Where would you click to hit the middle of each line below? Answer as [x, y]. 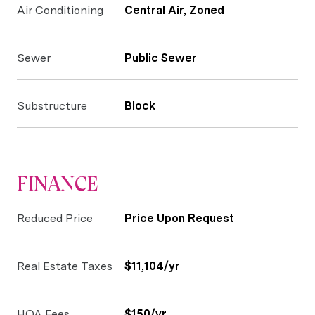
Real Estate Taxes [65, 266]
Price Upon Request [179, 218]
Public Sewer [161, 58]
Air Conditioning [60, 10]
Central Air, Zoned [174, 10]
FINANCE [58, 184]
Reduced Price [55, 218]
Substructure [52, 106]
